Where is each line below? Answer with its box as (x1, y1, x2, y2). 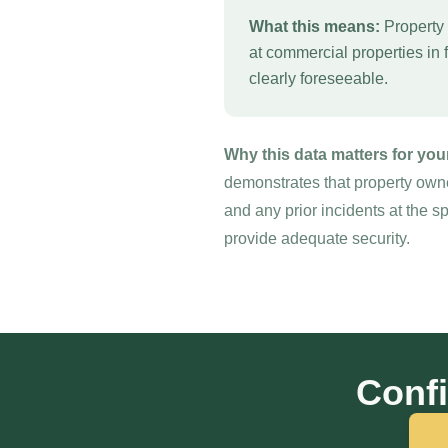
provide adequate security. (224, 230, 410, 247)
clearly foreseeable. (249, 70, 388, 87)
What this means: (249, 18, 380, 35)
